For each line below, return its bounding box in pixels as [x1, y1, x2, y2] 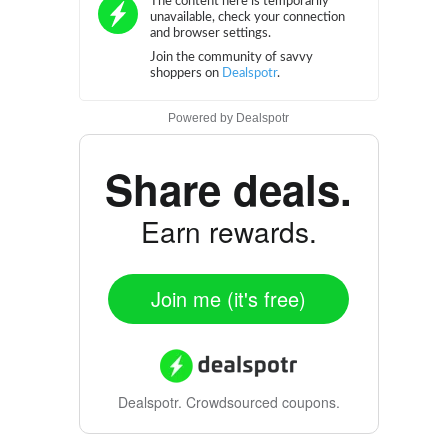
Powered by [168, 110, 236, 125]
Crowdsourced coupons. [181, 391, 340, 412]
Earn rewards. [140, 210, 317, 251]
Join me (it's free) [151, 283, 306, 313]
